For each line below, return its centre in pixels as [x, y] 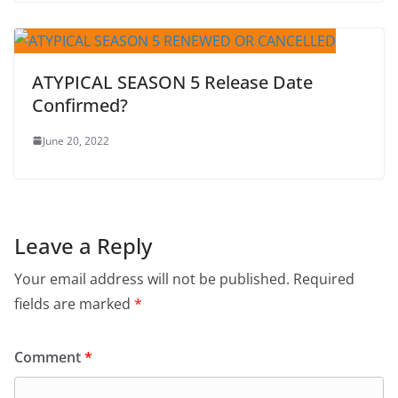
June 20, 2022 [76, 140]
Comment [49, 357]
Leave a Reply [83, 245]
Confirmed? [80, 105]
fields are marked [74, 303]
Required [324, 279]
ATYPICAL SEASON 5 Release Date [172, 82]
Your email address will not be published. [152, 279]
